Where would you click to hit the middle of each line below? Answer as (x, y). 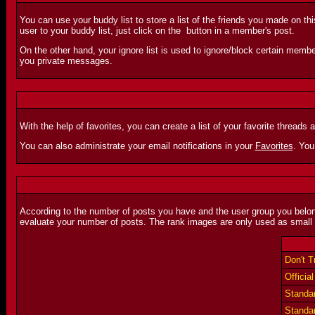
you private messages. (66, 61)
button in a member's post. (239, 31)
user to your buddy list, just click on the (101, 31)
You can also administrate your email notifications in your (137, 146)
